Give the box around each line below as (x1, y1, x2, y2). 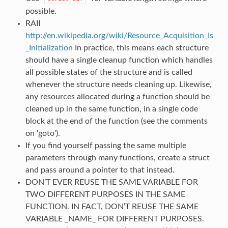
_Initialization (25, 43, 73, 52)
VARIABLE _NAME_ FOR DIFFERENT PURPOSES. (25, 214, 204, 223)
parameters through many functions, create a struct (25, 153, 210, 162)
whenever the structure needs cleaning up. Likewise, (25, 80, 212, 89)
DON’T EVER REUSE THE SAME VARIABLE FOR (25, 178, 198, 186)
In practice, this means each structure (72, 43, 209, 52)
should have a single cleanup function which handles (25, 55, 213, 64)
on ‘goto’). (25, 129, 60, 137)
